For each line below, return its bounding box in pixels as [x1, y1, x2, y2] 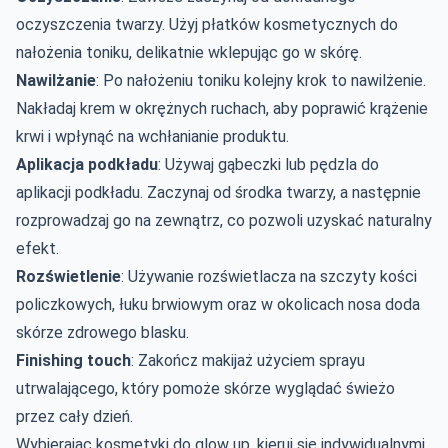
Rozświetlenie [16, 266, 121, 286]
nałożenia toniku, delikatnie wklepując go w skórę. [16, 42, 362, 62]
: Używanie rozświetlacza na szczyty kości [121, 266, 417, 286]
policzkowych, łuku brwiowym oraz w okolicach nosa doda [16, 294, 420, 314]
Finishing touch [16, 350, 131, 370]
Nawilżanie [16, 70, 96, 90]
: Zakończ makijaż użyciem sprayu [131, 350, 365, 370]
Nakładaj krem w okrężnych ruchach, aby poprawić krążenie [16, 98, 428, 118]
